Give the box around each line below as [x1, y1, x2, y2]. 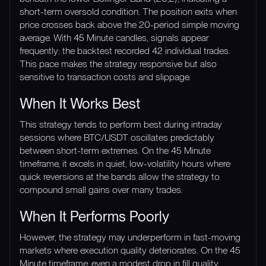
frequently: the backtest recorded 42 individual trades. [20, 45, 230, 56]
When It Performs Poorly [20, 207, 169, 225]
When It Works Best [20, 94, 140, 112]
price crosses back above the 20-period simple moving [20, 18, 239, 30]
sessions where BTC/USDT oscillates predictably [20, 131, 214, 143]
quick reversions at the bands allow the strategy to [20, 170, 220, 182]
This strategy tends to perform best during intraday [20, 118, 222, 130]
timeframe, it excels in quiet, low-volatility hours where [20, 157, 230, 169]
